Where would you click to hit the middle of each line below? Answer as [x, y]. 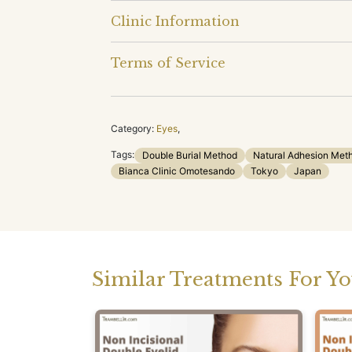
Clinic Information [175, 21]
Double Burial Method [190, 155]
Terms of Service [168, 62]
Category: [132, 128]
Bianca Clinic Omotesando [177, 170]
